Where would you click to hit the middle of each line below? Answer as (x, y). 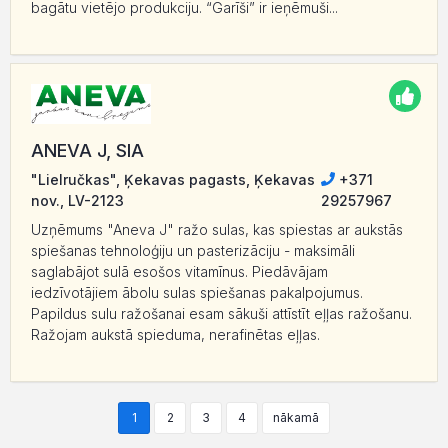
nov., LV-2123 (77, 200)
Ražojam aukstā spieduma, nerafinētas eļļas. (175, 334)
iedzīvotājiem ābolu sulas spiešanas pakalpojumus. (197, 292)
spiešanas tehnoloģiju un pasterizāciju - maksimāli (193, 250)
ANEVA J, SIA (87, 150)
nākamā (296, 417)
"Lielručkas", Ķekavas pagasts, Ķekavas (173, 179)
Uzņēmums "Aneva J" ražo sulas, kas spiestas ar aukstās (217, 229)
